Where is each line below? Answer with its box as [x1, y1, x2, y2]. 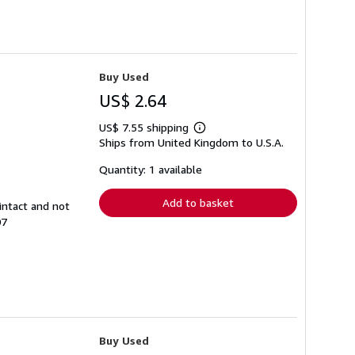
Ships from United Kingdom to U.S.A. [99, 135, 284, 149]
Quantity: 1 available [99, 162, 202, 176]
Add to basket [162, 195, 234, 209]
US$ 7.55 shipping [99, 120, 192, 134]
